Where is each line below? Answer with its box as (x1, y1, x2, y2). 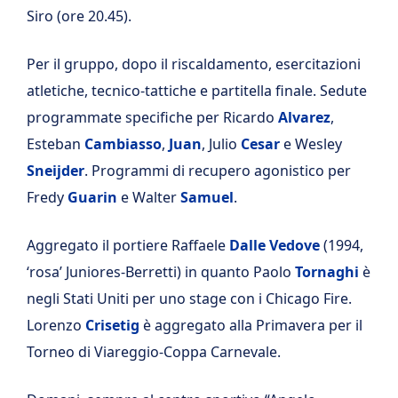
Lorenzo (27, 314, 85, 335)
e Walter (117, 187, 180, 207)
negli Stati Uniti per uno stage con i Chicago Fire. (27, 288, 352, 308)
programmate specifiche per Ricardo (27, 107, 278, 127)
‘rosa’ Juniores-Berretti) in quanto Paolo (27, 261, 295, 282)
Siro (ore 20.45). (27, 5, 131, 26)
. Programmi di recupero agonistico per (84, 160, 351, 180)
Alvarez (278, 107, 330, 127)
